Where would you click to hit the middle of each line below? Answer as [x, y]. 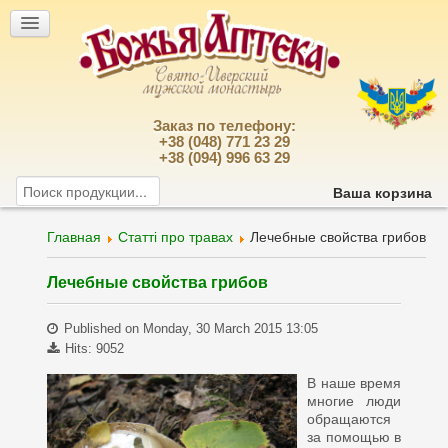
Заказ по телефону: [224, 125]
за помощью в [354, 437]
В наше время [354, 383]
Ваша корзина [382, 193]
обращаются [348, 419]
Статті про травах [175, 237]
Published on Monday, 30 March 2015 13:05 [188, 328]
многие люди [354, 401]
